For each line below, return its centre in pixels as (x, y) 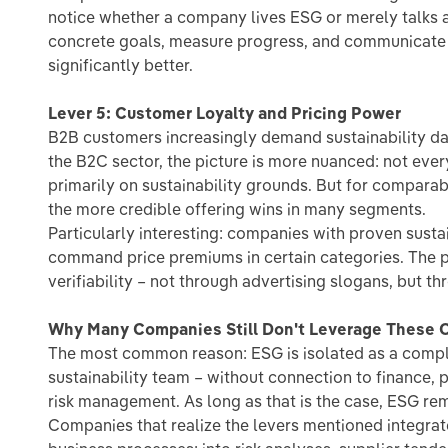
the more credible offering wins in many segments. (237, 209)
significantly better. (120, 65)
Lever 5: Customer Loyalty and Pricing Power (224, 113)
